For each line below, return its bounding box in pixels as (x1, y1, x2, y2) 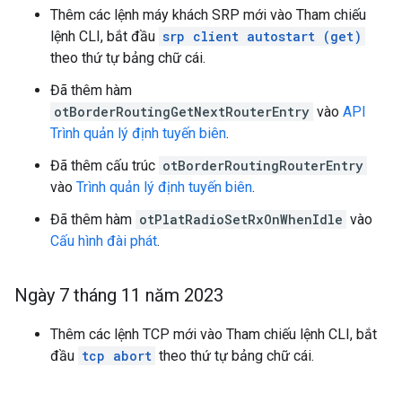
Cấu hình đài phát (50, 232, 157, 249)
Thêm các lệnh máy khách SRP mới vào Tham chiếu (50, 6, 366, 23)
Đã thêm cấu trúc (50, 157, 159, 174)
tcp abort (82, 347, 152, 364)
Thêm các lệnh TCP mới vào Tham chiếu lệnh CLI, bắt (50, 326, 377, 343)
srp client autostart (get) (162, 28, 362, 45)
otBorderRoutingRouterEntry (162, 157, 363, 174)
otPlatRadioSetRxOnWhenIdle (139, 211, 343, 228)
